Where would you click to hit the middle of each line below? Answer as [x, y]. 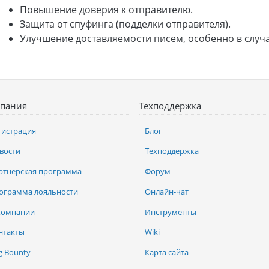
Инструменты [170, 212]
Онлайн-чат [166, 191]
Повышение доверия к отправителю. [107, 10]
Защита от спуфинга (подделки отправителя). [125, 24]
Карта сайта [166, 252]
